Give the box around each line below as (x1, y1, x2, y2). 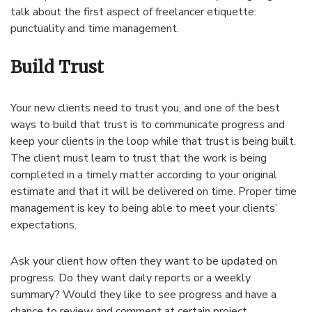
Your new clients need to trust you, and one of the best (10, 100, 280, 116)
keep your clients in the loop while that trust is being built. (10, 134, 296, 150)
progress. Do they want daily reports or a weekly (10, 270, 251, 286)
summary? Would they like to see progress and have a (10, 287, 276, 303)
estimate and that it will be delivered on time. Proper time (10, 184, 297, 200)
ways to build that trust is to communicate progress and (10, 117, 285, 133)
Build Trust (10, 56, 104, 79)
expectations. (10, 217, 77, 233)
